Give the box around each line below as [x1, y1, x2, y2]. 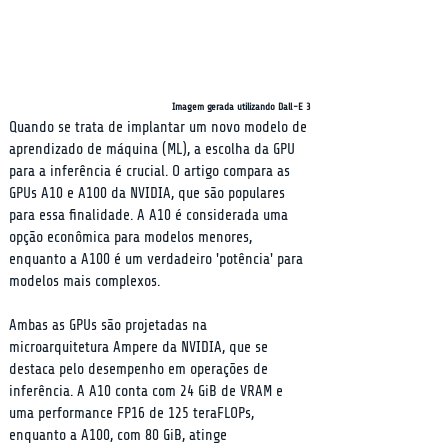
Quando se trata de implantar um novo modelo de [9, 119, 311, 136]
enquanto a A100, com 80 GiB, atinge [9, 427, 231, 444]
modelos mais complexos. [9, 273, 160, 290]
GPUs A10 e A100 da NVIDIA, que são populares [9, 185, 289, 202]
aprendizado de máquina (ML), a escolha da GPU [9, 141, 299, 158]
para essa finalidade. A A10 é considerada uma [9, 207, 292, 224]
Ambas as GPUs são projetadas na [9, 317, 211, 334]
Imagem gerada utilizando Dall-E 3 [172, 101, 311, 112]
